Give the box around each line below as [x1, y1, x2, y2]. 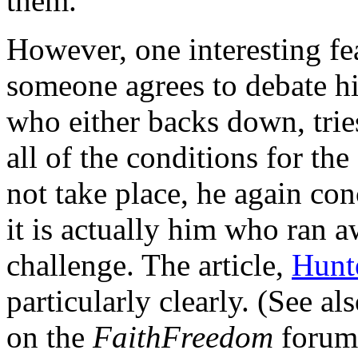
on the [6, 319, 93, 354]
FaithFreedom [93, 319, 273, 354]
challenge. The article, [6, 247, 292, 282]
